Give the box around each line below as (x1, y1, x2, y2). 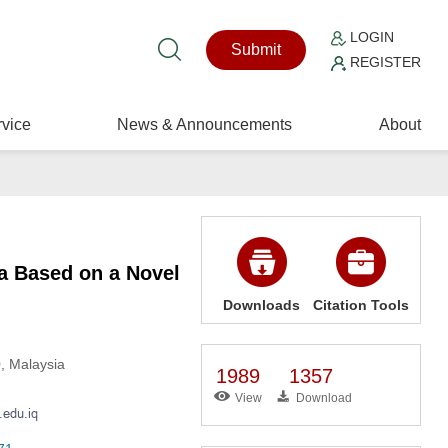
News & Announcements (117, 116, 293, 133)
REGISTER (346, 54, 422, 70)
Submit (231, 41, 282, 58)
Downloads (223, 297, 301, 313)
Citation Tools (312, 297, 409, 313)
